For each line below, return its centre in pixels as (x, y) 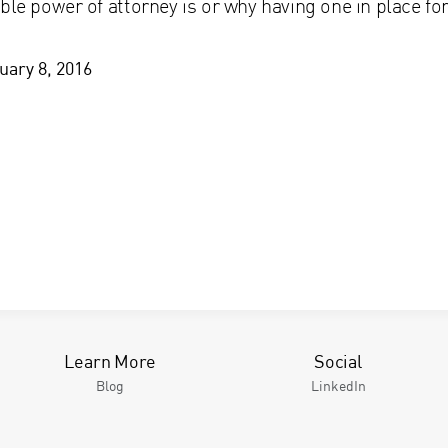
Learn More (110, 360)
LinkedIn (338, 385)
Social (338, 360)
